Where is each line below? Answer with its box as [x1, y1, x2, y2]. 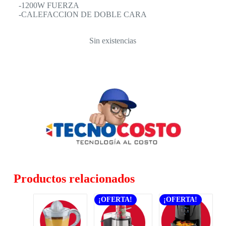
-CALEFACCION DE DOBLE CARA [18, 10, 147, 19]
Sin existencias [89, 36, 137, 45]
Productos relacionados [13, 172, 135, 185]
